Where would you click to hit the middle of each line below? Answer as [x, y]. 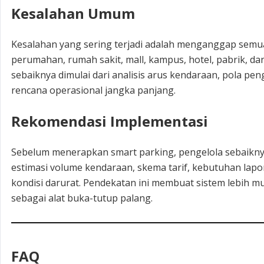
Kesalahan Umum [73, 14]
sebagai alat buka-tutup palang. [82, 198]
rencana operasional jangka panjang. [93, 90]
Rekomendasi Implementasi [110, 121]
